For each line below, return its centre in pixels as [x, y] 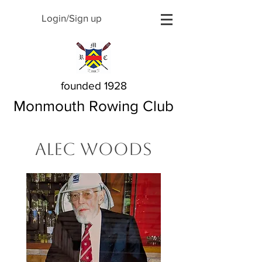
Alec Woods [94, 149]
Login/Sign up [72, 18]
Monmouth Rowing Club [94, 106]
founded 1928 [94, 86]
